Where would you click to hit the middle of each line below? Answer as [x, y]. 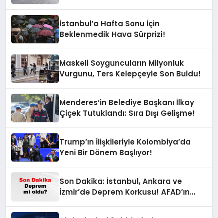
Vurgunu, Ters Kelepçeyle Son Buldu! [130, 74]
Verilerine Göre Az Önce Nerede [120, 203]
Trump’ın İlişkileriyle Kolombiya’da [125, 142]
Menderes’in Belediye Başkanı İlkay [127, 103]
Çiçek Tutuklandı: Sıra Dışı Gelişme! [127, 113]
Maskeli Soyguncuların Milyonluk [122, 63]
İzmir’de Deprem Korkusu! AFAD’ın [125, 192]
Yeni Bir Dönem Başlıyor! [106, 153]
